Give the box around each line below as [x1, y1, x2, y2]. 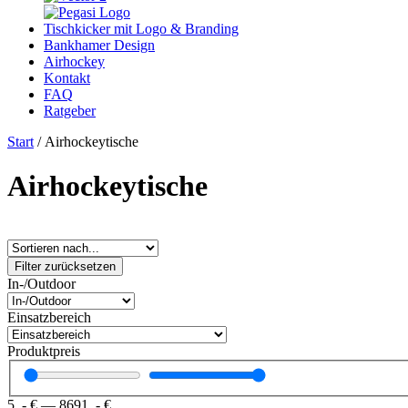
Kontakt [44, 69, 90, 86]
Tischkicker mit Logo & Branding [44, 20, 239, 36]
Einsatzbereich [7, 309, 91, 325]
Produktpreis [7, 342, 80, 359]
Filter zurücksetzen [15, 259, 116, 273]
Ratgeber [44, 102, 96, 118]
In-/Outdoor [7, 275, 76, 291]
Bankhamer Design [44, 36, 155, 53]
